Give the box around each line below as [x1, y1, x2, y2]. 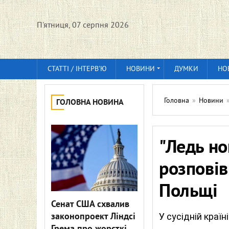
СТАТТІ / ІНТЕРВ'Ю [48, 65, 107, 74]
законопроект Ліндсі [51, 211, 135, 223]
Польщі [159, 180, 218, 204]
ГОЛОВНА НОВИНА [56, 98, 124, 108]
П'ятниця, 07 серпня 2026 [37, 20, 129, 31]
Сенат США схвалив [51, 199, 129, 211]
